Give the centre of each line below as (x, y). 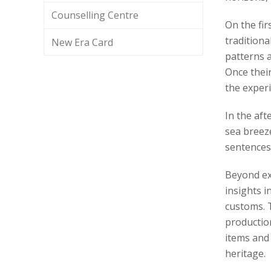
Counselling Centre (95, 15)
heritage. (245, 253)
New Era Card (83, 42)
